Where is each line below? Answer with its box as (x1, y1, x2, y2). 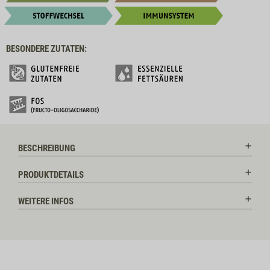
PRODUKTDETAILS (18, 169, 84, 181)
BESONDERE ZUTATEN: (6, 43, 87, 55)
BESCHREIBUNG (18, 143, 75, 154)
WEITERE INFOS (18, 196, 74, 207)
